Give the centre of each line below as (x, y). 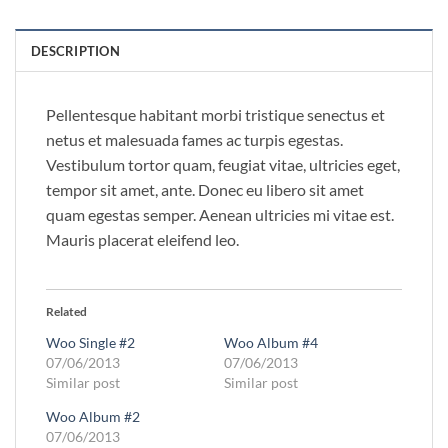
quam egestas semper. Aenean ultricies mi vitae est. (220, 215)
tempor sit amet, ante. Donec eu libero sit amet (205, 190)
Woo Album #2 (93, 417)
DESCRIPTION (75, 51)
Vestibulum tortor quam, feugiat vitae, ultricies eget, (223, 165)
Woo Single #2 (90, 343)
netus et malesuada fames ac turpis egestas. (194, 140)
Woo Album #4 (271, 343)
